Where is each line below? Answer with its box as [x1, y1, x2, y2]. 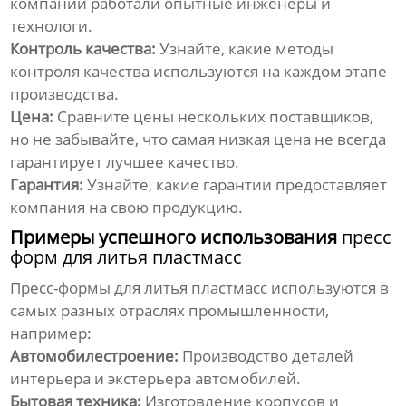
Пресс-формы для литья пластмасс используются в [10, 277, 390, 299]
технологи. [10, 15, 93, 37]
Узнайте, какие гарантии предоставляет [83, 174, 388, 196]
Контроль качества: [10, 38, 157, 60]
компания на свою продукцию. [10, 197, 244, 218]
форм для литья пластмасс [10, 245, 243, 270]
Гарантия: [10, 174, 84, 196]
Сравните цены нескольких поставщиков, [53, 106, 374, 128]
